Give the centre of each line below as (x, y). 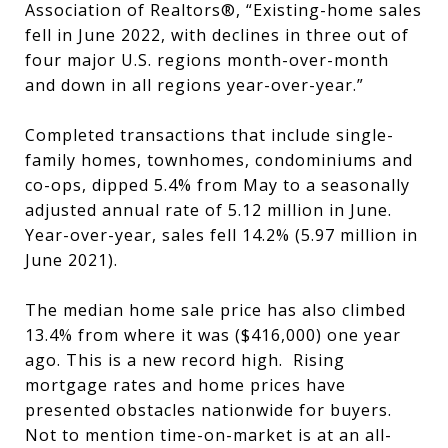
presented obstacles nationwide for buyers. (208, 410)
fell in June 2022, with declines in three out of (217, 35)
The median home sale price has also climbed (215, 310)
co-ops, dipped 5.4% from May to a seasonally (217, 185)
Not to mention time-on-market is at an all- (208, 435)
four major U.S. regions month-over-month (207, 60)
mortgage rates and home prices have (185, 385)
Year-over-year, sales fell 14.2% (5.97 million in (221, 235)
